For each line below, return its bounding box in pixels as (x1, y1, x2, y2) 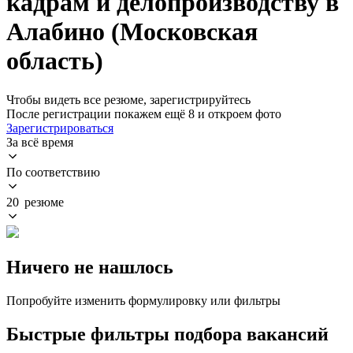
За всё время (6, 135, 73, 149)
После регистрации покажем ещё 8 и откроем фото (6, 106, 281, 121)
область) (6, 46, 103, 76)
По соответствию (6, 165, 100, 179)
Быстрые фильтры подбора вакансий (6, 323, 329, 344)
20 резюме (6, 195, 64, 209)
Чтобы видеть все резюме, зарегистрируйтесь (6, 92, 251, 106)
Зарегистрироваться (6, 121, 113, 135)
